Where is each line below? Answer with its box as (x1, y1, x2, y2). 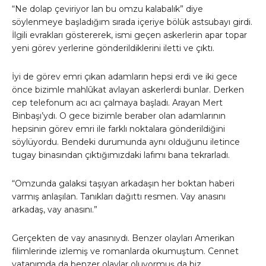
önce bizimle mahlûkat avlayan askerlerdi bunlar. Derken (12, 84, 244, 96)
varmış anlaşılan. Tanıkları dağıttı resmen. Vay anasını (12, 191, 226, 202)
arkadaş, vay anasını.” (12, 204, 97, 216)
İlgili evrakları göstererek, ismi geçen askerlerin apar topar (12, 30, 247, 41)
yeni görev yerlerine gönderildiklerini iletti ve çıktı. (12, 43, 214, 54)
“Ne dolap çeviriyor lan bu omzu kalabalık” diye (12, 4, 203, 15)
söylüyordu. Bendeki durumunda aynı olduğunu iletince (12, 137, 240, 148)
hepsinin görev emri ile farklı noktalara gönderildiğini (12, 123, 225, 135)
